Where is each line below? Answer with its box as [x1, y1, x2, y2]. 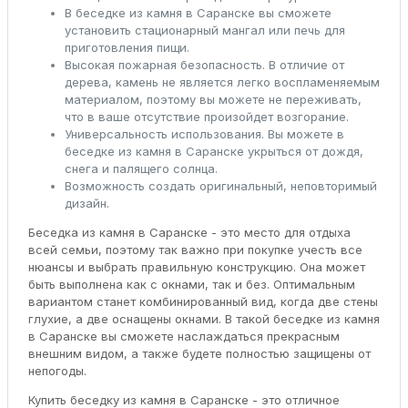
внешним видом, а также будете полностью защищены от [27, 345, 371, 361]
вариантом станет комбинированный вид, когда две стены [27, 293, 378, 309]
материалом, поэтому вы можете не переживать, [64, 91, 362, 107]
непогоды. [27, 362, 87, 378]
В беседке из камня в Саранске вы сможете [64, 5, 331, 20]
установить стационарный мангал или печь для [64, 22, 345, 37]
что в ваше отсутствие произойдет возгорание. [64, 108, 349, 124]
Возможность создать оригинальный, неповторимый [64, 178, 377, 193]
